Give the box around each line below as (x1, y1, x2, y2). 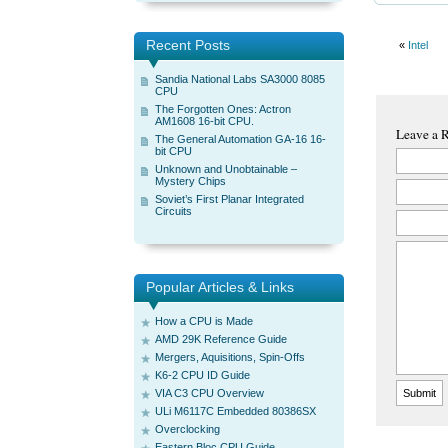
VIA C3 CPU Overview (155, 387, 264, 399)
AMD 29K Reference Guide (155, 333, 287, 345)
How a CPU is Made (155, 315, 253, 327)
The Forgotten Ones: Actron (155, 103, 291, 115)
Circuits (155, 205, 192, 217)
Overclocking (155, 423, 220, 435)
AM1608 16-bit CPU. (155, 115, 254, 127)
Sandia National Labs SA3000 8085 (155, 73, 325, 85)
